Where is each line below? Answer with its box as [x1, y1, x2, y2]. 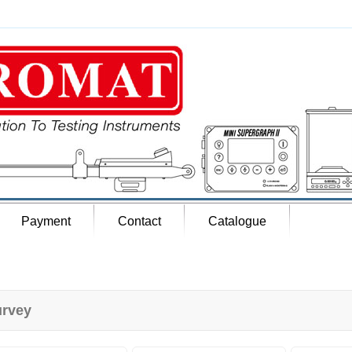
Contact [118, 214, 161, 228]
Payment [21, 214, 71, 228]
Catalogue [208, 214, 266, 228]
